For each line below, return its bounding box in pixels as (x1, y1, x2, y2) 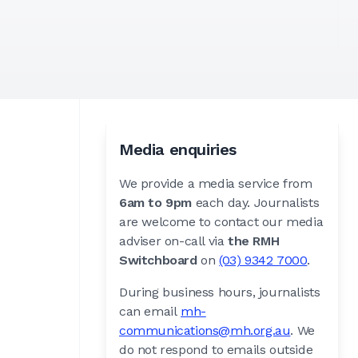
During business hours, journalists (119, 284, 320, 300)
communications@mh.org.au (119, 323, 291, 339)
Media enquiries (119, 140, 237, 160)
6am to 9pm (119, 195, 192, 211)
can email (119, 304, 177, 320)
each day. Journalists (192, 195, 320, 211)
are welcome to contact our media (119, 214, 324, 230)
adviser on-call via (119, 233, 228, 249)
